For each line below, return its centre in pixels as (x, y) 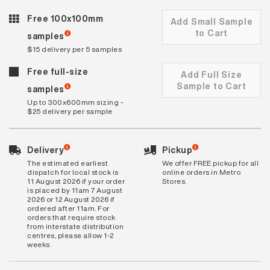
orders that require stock (71, 217)
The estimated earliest (67, 163)
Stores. (174, 181)
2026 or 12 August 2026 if (71, 199)
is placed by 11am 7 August (75, 190)
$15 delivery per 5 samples (74, 49)
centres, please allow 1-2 (71, 235)
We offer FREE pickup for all (210, 163)
